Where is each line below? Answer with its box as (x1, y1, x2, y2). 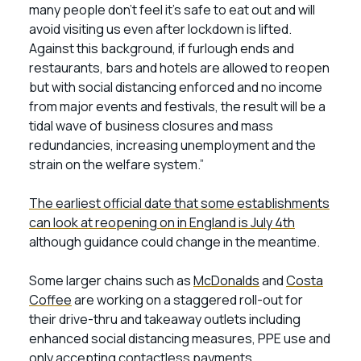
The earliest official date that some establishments (29, 194, 330, 212)
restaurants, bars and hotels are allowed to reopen (29, 59, 330, 77)
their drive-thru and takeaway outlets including (29, 310, 301, 328)
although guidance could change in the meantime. (29, 233, 322, 251)
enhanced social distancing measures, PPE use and (29, 330, 330, 347)
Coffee (29, 291, 72, 309)
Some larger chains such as (29, 272, 193, 289)
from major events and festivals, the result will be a (29, 98, 326, 115)
